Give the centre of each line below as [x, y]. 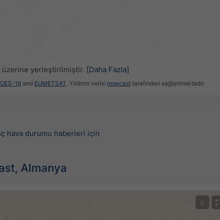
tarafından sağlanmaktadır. [168, 83]
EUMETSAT [50, 83]
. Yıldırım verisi [87, 83]
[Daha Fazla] [108, 69]
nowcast [119, 83]
